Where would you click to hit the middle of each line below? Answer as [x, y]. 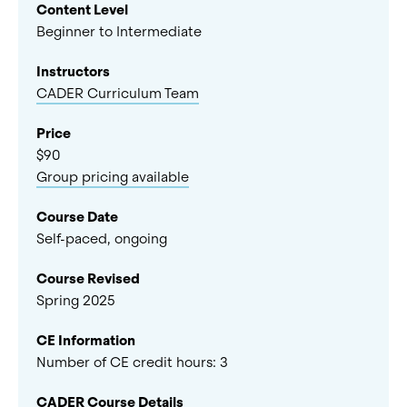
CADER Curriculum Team [118, 94]
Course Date [77, 217]
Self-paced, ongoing [102, 239]
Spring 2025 [76, 301]
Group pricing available [113, 177]
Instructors [73, 72]
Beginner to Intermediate [119, 32]
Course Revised [88, 279]
